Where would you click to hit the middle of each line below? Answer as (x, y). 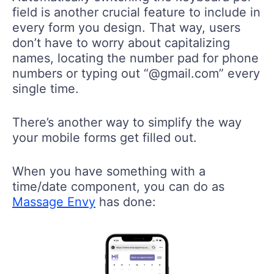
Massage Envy (54, 202)
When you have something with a (109, 171)
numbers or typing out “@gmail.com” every (136, 73)
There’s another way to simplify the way (127, 122)
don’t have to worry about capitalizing (121, 43)
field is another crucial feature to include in (136, 12)
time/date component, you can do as (118, 186)
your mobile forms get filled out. (105, 137)
